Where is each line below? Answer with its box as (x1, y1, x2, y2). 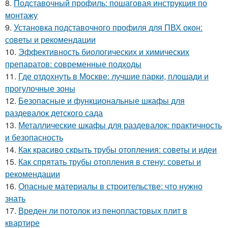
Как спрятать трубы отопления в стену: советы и (18, 156, 201, 167)
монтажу (5, 9, 38, 21)
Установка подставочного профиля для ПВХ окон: (14, 21, 203, 33)
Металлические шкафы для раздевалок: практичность (18, 119, 222, 131)
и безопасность (5, 131, 63, 143)
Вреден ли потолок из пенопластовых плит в (18, 205, 187, 216)
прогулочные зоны (5, 82, 75, 94)
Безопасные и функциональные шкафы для (18, 95, 185, 106)
